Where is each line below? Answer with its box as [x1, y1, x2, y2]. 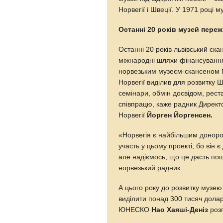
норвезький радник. [118, 164, 183, 172]
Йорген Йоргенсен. [147, 111, 213, 119]
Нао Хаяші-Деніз [151, 206, 209, 214]
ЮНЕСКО [118, 206, 152, 214]
